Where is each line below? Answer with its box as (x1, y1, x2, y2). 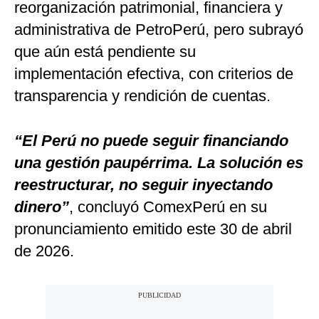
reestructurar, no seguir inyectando (14, 176, 273, 194)
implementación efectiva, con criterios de (14, 65, 293, 83)
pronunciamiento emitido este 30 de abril (14, 220, 292, 239)
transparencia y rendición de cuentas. (14, 87, 271, 105)
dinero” (14, 198, 69, 216)
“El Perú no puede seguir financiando (14, 132, 288, 150)
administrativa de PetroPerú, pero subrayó (14, 21, 303, 39)
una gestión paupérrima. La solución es (14, 154, 303, 172)
